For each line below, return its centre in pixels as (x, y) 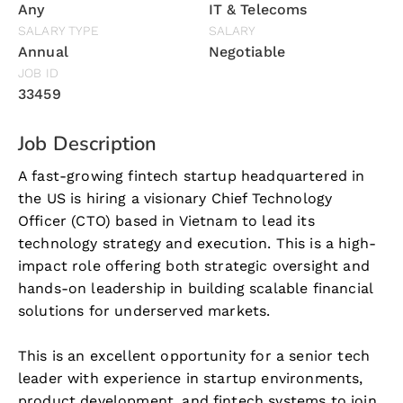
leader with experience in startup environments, (191, 378)
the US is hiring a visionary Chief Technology (175, 198)
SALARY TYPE (58, 31)
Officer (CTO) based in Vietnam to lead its (166, 221)
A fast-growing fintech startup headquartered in (192, 176)
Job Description (88, 144)
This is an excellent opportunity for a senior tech (194, 356)
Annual (43, 52)
